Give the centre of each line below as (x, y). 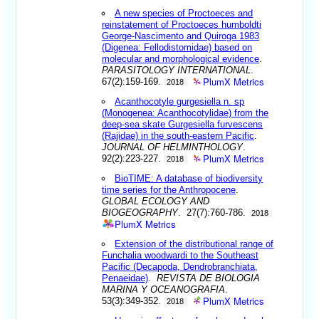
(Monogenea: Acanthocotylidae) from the (185, 113)
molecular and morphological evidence (181, 58)
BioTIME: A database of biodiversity (189, 178)
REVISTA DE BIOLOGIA (209, 278)
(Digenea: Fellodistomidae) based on (177, 47)
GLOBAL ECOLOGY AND (156, 201)
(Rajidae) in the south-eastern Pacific (178, 135)
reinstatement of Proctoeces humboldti (182, 24)
